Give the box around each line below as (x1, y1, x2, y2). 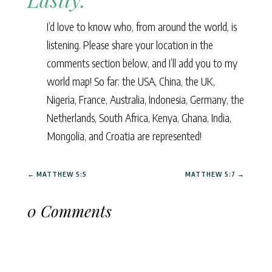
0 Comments (27, 200, 112, 222)
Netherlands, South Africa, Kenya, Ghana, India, (46, 110, 231, 125)
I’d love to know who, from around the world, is (46, 19, 237, 34)
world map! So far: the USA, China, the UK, (46, 74, 215, 89)
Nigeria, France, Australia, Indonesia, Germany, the (46, 92, 244, 107)
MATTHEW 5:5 (36, 170, 87, 178)
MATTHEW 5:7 (185, 170, 236, 178)
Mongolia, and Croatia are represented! (46, 129, 202, 143)
